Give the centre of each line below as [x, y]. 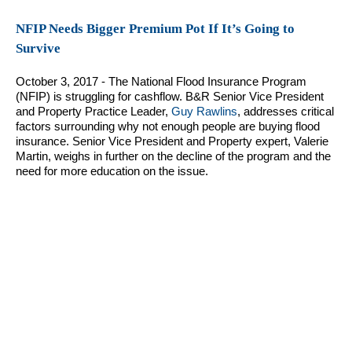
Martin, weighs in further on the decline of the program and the [173, 156]
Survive [38, 49]
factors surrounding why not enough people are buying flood [168, 126]
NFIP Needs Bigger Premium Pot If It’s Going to [155, 29]
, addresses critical [286, 112]
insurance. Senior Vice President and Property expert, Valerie [172, 141]
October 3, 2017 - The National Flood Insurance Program [161, 82]
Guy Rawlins [204, 112]
